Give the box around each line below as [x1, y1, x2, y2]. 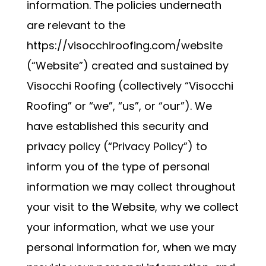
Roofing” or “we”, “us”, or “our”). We [26, 99, 212, 113]
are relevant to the [26, 18, 125, 33]
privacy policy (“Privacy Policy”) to [26, 139, 207, 154]
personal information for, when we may [26, 240, 236, 255]
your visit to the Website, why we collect [26, 199, 239, 214]
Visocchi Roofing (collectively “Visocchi [26, 78, 233, 93]
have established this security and [26, 119, 208, 134]
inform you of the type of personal [26, 159, 210, 174]
